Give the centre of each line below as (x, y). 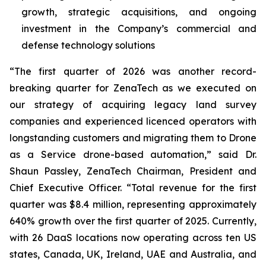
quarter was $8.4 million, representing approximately (133, 204)
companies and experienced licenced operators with (133, 121)
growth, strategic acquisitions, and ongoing (139, 12)
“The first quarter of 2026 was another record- (133, 71)
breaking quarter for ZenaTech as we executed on (133, 88)
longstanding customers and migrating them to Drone (133, 137)
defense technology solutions (88, 45)
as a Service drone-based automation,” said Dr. (133, 154)
